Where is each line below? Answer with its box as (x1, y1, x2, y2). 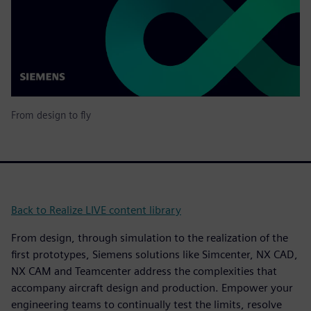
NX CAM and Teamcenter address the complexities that (11, 264, 277, 278)
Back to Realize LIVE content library (11, 203, 181, 217)
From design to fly (11, 109, 91, 121)
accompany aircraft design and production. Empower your (11, 281, 293, 295)
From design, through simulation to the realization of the (11, 231, 288, 245)
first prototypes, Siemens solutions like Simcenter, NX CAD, (11, 248, 298, 262)
